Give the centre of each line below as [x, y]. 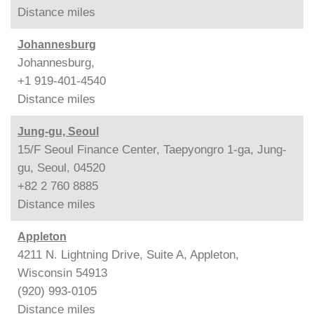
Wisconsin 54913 [62, 273]
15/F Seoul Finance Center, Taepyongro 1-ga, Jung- [152, 149]
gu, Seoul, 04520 [61, 168]
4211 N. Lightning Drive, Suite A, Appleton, [128, 254]
